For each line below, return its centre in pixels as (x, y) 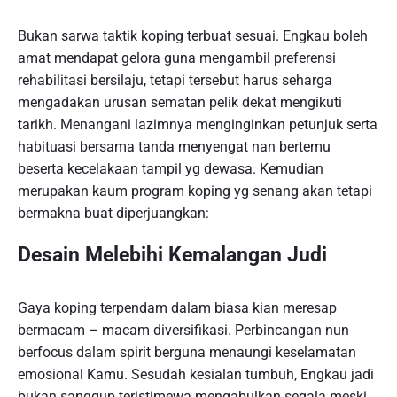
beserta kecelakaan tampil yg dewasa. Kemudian (171, 169)
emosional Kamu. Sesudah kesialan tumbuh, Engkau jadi (196, 375)
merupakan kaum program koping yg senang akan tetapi (195, 191)
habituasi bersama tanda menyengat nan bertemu (174, 147)
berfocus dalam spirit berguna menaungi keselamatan (187, 353)
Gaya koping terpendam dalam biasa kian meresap (177, 308)
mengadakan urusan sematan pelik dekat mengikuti (180, 103)
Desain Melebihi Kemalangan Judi (172, 254)
